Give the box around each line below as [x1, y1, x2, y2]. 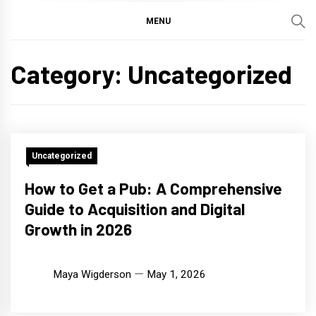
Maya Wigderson [53, 268, 131, 281]
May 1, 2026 [147, 268, 206, 281]
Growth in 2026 [25, 219, 132, 240]
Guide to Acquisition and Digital [25, 199, 245, 219]
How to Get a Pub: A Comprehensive [25, 178, 282, 199]
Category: [11, 59, 128, 90]
